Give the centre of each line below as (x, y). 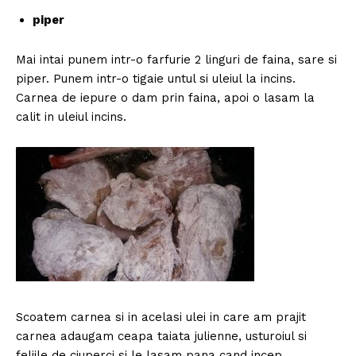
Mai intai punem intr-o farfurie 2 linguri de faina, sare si (176, 59)
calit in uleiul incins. (71, 116)
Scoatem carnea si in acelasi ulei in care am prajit (161, 317)
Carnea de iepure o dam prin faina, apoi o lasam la (165, 97)
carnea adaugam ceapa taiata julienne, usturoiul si (161, 336)
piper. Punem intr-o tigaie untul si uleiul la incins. (156, 78)
